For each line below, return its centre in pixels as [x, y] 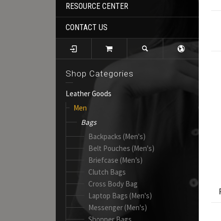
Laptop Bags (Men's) [120, 195]
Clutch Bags [107, 172]
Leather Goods [89, 93]
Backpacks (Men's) [117, 136]
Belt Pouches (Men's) [122, 148]
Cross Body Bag [113, 184]
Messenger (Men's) [118, 207]
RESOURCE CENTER [97, 6]
